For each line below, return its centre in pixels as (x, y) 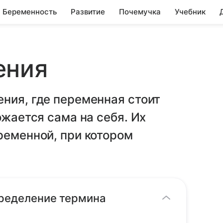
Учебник (190, 12)
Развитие (88, 12)
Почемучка (140, 12)
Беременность (30, 12)
